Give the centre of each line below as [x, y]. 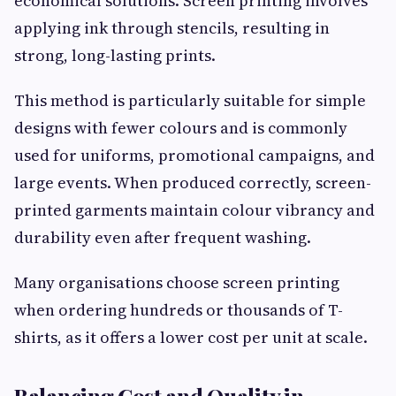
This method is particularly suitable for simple [190, 100]
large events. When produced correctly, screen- [193, 182]
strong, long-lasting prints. [115, 55]
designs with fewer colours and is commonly [181, 127]
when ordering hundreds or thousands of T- [179, 309]
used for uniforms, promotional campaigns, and [194, 155]
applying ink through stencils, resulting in [172, 27]
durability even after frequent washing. [163, 237]
